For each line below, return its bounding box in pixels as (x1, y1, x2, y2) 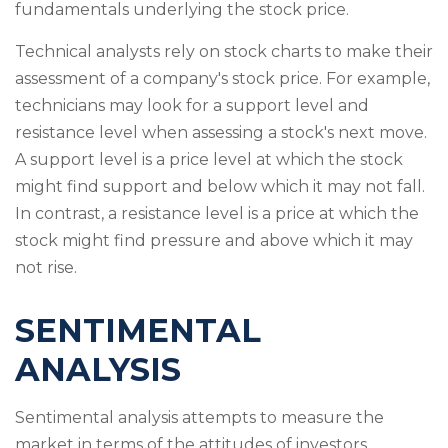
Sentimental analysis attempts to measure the (15, 408, 384, 427)
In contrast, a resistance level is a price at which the (15, 204, 419, 223)
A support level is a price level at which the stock (15, 150, 403, 169)
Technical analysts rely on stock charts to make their (15, 42, 433, 61)
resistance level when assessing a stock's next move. (15, 123, 427, 142)
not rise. (15, 258, 77, 277)
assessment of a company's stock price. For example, (15, 69, 430, 88)
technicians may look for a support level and (15, 96, 369, 115)
